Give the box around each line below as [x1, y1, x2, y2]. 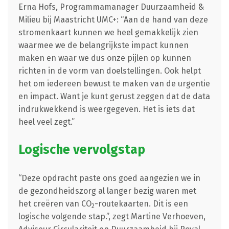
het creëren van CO [18, 198, 91, 209]
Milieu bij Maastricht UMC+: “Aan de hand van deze [18, 14, 208, 25]
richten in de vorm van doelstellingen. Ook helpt [18, 65, 201, 76]
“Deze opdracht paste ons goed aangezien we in [18, 173, 200, 183]
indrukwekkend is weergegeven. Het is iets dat [18, 104, 195, 114]
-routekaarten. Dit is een [94, 198, 188, 209]
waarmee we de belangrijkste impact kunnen [18, 40, 189, 50]
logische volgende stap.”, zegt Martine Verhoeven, [18, 211, 205, 221]
